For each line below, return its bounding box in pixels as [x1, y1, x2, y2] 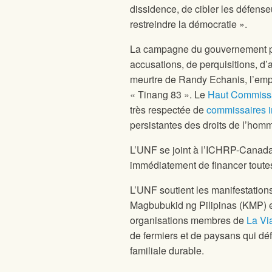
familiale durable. [130, 243, 204, 258]
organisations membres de [130, 213, 246, 228]
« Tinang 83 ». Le [130, 87, 208, 102]
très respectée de [130, 103, 206, 117]
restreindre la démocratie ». [130, 17, 247, 32]
